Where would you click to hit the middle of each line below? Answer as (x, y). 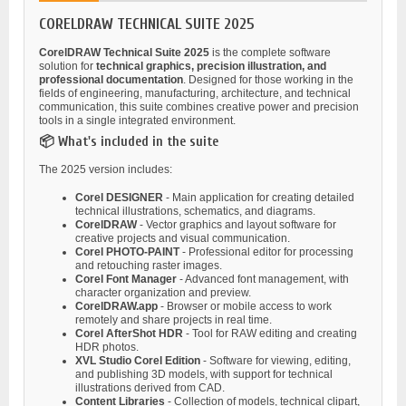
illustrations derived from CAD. (150, 387)
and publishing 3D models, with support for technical (204, 374)
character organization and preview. (163, 292)
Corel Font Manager (126, 279)
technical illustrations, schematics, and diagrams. (195, 211)
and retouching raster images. (149, 265)
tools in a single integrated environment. (137, 120)
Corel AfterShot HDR (129, 333)
